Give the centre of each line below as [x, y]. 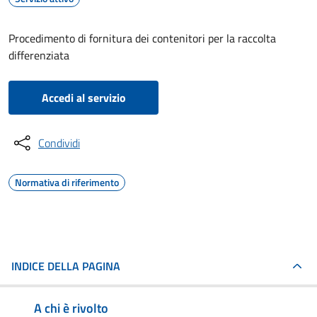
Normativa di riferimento [67, 182]
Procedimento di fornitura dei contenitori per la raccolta [142, 38]
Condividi [59, 143]
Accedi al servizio [83, 98]
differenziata [39, 55]
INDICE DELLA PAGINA [66, 266]
